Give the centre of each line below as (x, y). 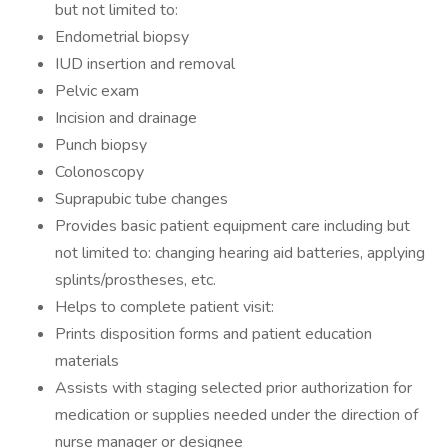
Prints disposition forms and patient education (213, 334)
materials (87, 361)
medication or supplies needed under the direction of (236, 415)
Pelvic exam (97, 91)
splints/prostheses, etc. (135, 280)
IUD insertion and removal (145, 64)
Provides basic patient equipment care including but (232, 226)
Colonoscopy (99, 172)
